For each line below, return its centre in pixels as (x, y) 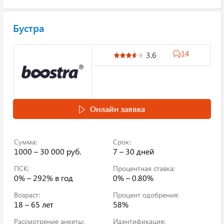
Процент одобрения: (146, 195)
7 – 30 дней (133, 151)
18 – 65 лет (34, 204)
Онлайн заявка (117, 109)
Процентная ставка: (144, 168)
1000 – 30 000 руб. (47, 151)
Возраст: (27, 195)
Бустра (28, 28)
